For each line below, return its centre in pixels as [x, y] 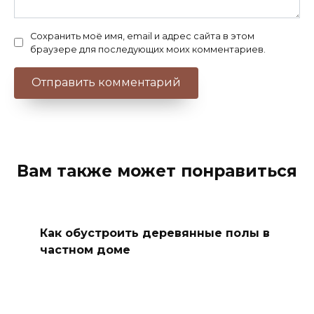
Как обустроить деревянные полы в [155, 233]
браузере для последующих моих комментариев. [148, 49]
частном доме [85, 250]
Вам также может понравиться [157, 171]
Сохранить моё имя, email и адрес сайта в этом [142, 36]
